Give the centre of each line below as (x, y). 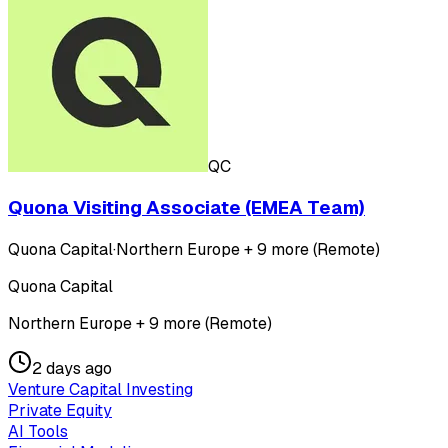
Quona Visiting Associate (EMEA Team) (186, 208)
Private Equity (60, 411)
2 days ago (72, 369)
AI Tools (38, 432)
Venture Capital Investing (100, 390)
